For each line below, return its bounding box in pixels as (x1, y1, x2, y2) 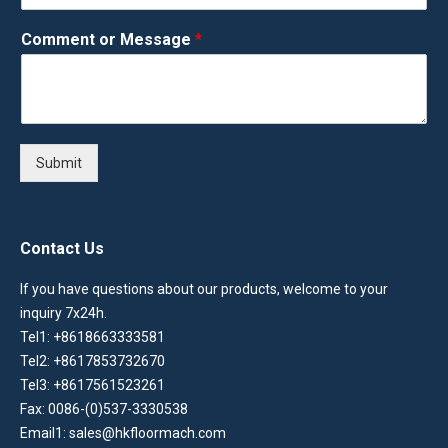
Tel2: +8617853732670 (20, 352, 165, 369)
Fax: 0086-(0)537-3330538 (20, 400, 188, 417)
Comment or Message (21, 29, 195, 49)
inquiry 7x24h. (20, 304, 107, 321)
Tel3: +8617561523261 (20, 376, 165, 393)
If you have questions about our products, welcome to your (20, 280, 388, 297)
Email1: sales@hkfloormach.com (20, 424, 226, 441)
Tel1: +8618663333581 (20, 328, 165, 345)
